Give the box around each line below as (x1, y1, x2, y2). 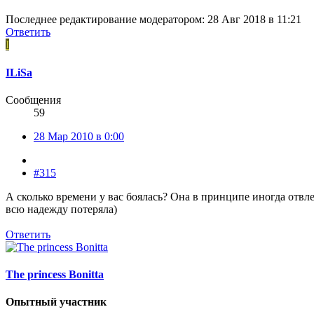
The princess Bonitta (6, 268, 104, 281)
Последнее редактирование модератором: (6, 13, 207, 26)
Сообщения (6, 93, 61, 106)
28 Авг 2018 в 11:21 (207, 13, 301, 26)
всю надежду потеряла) (6, 203, 117, 215)
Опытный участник (6, 296, 107, 308)
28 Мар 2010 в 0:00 (34, 130, 124, 142)
